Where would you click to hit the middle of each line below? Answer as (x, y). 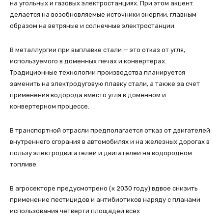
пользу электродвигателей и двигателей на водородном (101, 153)
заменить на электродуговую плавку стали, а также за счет (105, 83)
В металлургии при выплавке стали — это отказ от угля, (97, 50)
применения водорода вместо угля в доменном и (88, 95)
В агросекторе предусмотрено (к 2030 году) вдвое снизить (104, 188)
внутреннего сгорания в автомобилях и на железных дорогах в (110, 141)
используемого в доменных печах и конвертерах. (88, 61)
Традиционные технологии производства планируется (97, 72)
